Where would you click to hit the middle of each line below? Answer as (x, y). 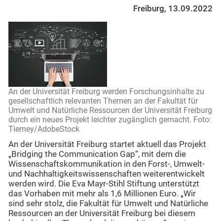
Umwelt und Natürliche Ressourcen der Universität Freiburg (110, 110)
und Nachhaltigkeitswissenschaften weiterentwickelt (107, 174)
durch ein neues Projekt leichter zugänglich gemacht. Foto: (110, 120)
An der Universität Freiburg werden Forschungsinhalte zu (106, 92)
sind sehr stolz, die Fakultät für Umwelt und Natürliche (108, 204)
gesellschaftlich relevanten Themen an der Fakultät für (103, 101)
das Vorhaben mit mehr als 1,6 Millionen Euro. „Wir (102, 194)
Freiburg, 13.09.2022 (173, 8)
